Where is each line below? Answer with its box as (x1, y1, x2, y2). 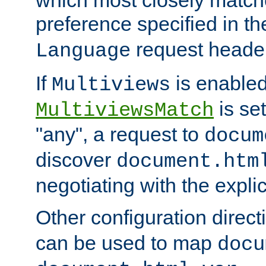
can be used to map (36, 231, 217, 254)
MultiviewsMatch (36, 99, 214, 122)
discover (36, 148, 116, 171)
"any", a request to (36, 122, 204, 145)
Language (36, 39, 131, 62)
